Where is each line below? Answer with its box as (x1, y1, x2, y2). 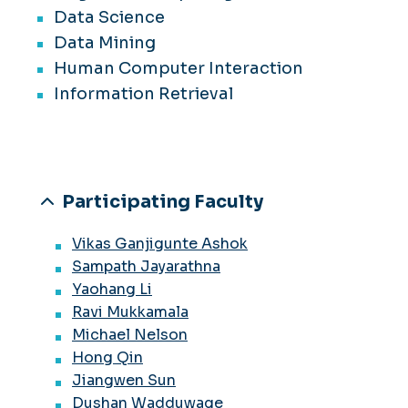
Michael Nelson (72, 325, 188, 345)
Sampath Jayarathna (72, 257, 220, 277)
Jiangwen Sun (72, 371, 176, 391)
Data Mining (54, 33, 156, 54)
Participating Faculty (62, 190, 263, 214)
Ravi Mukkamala (72, 302, 189, 322)
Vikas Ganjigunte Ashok (72, 234, 248, 254)
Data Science (54, 7, 165, 28)
